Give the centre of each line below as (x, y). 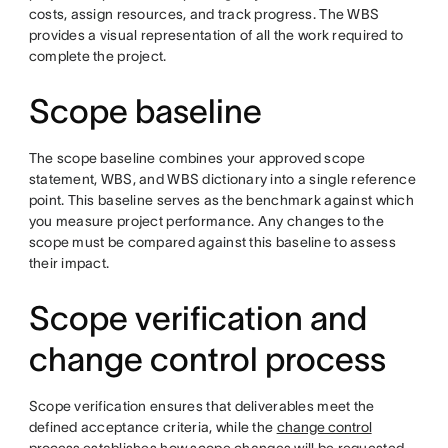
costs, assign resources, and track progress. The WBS (204, 14)
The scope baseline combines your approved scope (196, 158)
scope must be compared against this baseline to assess (212, 242)
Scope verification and (197, 318)
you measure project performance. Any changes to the (206, 221)
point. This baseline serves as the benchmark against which (221, 200)
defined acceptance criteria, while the (152, 427)
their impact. (69, 263)
